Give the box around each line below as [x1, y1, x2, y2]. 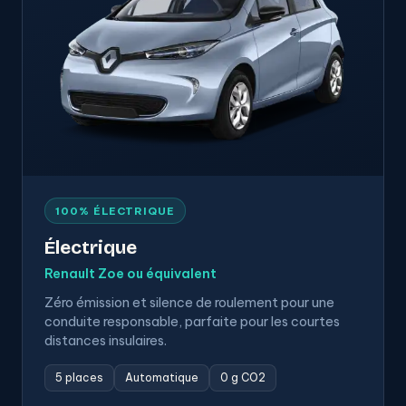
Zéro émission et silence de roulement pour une [44, 294, 334, 312]
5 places [55, 371, 103, 385]
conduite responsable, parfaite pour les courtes [44, 313, 340, 331]
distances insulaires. [44, 332, 167, 350]
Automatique [125, 371, 198, 385]
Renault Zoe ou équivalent [44, 266, 217, 283]
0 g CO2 [220, 371, 266, 385]
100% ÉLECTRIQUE [55, 204, 175, 218]
